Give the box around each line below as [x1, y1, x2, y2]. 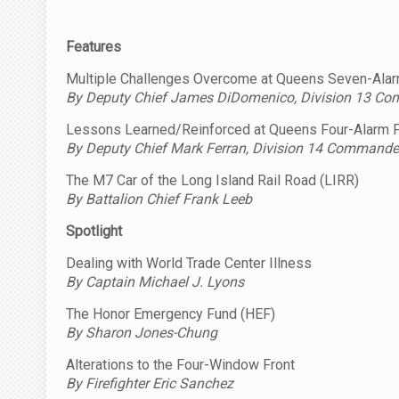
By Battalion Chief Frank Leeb [66, 190, 252, 208]
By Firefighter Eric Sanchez [66, 374, 233, 392]
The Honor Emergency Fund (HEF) [66, 305, 275, 322]
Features [66, 37, 121, 55]
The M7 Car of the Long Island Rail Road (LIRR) [66, 171, 359, 189]
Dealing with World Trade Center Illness [66, 254, 312, 272]
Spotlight [66, 222, 122, 240]
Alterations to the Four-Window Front [66, 355, 295, 373]
